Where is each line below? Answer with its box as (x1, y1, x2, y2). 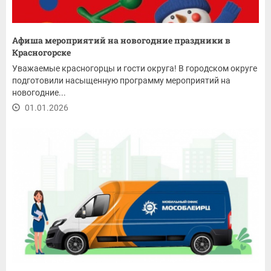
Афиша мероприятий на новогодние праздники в (12, 34, 230, 47)
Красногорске (12, 47, 71, 59)
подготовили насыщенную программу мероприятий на (12, 76, 230, 86)
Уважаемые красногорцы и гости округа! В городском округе (12, 64, 257, 74)
